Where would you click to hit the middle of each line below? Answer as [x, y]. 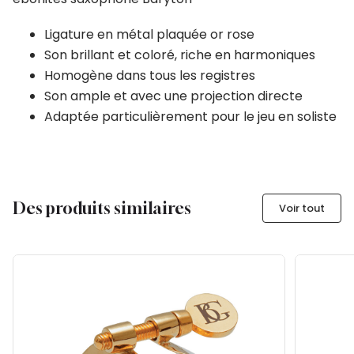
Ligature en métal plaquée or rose [149, 35]
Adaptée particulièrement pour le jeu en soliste [190, 117]
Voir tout [302, 209]
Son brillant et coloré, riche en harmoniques [180, 55]
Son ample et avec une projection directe [173, 96]
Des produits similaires [102, 208]
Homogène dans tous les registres [150, 76]
